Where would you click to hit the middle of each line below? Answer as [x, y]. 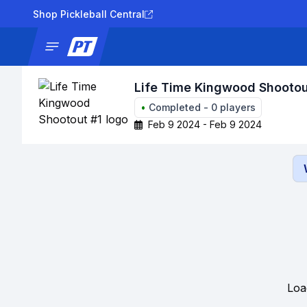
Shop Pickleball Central [89, 14]
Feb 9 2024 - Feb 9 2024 [205, 124]
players [236, 107]
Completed [175, 107]
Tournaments [197, 46]
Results [258, 46]
